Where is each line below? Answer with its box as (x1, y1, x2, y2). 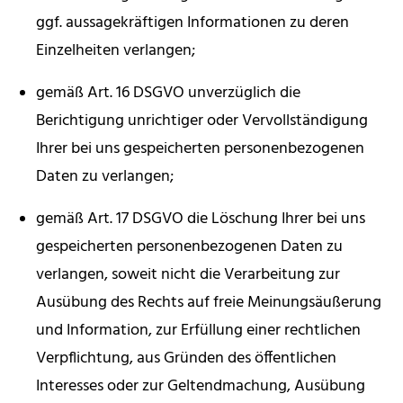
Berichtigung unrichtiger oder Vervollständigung (36, 108, 368, 135)
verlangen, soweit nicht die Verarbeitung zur (36, 262, 340, 289)
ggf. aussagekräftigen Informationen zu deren (36, 10, 349, 37)
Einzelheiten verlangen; (36, 38, 195, 65)
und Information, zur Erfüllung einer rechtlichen (36, 318, 361, 345)
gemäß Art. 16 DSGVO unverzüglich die (36, 80, 300, 107)
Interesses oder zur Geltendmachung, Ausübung (36, 373, 365, 400)
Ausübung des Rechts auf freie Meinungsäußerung (36, 290, 381, 317)
